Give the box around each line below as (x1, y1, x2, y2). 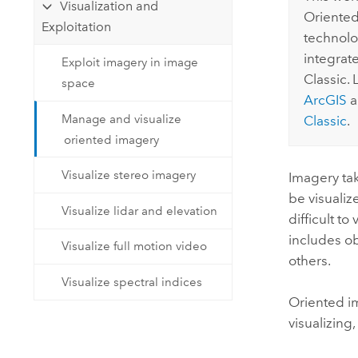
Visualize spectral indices (62, 274, 203, 289)
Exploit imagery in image (62, 55, 199, 70)
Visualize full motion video (62, 239, 208, 254)
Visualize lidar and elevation (62, 203, 218, 218)
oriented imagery (64, 132, 160, 147)
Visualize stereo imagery (62, 168, 197, 183)
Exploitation (41, 18, 111, 34)
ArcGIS (303, 92, 347, 109)
